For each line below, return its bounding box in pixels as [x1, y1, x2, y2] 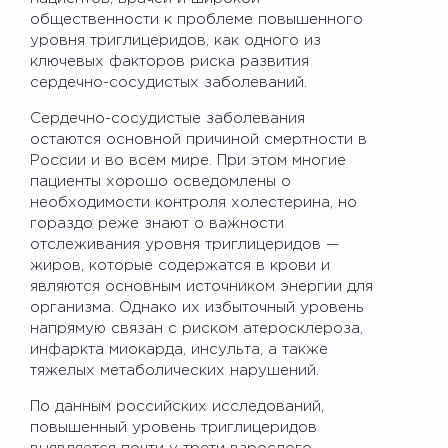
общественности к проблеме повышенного [30, 12, 363, 26]
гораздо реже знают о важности [30, 216, 284, 230]
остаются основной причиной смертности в [30, 132, 367, 146]
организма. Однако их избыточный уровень [30, 300, 364, 314]
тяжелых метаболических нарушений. [30, 363, 319, 377]
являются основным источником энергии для [30, 279, 373, 293]
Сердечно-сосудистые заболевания [30, 111, 305, 125]
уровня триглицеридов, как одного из [30, 33, 321, 47]
